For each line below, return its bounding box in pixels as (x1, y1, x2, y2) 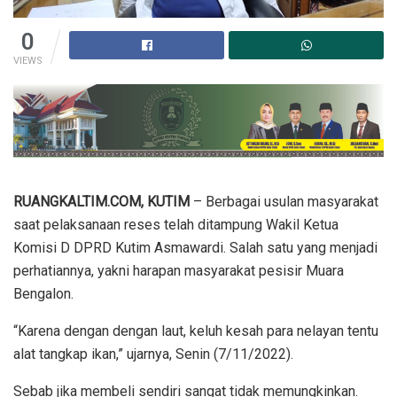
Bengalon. (13, 284, 74, 302)
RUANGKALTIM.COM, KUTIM (13, 192, 190, 210)
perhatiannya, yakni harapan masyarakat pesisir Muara (13, 261, 344, 279)
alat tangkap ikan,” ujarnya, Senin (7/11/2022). (13, 345, 293, 362)
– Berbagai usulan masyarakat (190, 192, 378, 210)
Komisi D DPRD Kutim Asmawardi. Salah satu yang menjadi (13, 238, 378, 256)
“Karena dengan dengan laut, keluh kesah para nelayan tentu (13, 322, 378, 339)
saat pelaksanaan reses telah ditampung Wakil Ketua (13, 215, 339, 233)
